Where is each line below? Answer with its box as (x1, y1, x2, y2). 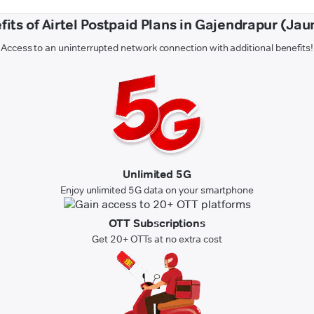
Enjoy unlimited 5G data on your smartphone (60, 184, 254, 197)
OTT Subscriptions (109, 217, 205, 231)
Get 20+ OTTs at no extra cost (92, 233, 222, 246)
